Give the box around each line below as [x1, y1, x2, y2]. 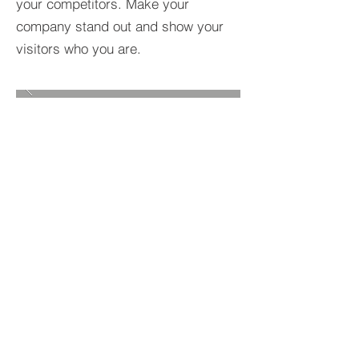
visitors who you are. [16, 40, 141, 57]
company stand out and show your [16, 18, 224, 34]
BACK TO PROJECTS [26, 331, 145, 346]
